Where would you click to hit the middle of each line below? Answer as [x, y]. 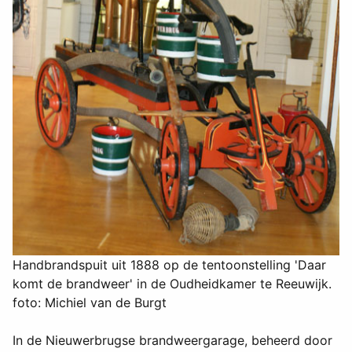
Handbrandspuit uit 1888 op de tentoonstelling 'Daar [169, 265]
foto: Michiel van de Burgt [90, 303]
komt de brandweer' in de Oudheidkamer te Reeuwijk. [172, 284]
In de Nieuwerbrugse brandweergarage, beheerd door [172, 341]
